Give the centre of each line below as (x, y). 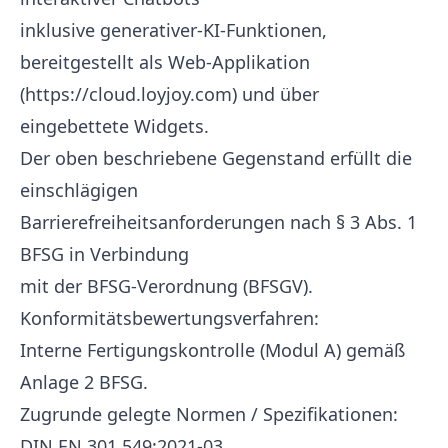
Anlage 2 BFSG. (84, 382)
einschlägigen (79, 190)
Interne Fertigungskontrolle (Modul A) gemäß (212, 350)
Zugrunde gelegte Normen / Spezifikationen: (209, 414)
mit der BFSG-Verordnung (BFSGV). (166, 286)
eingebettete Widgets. (114, 126)
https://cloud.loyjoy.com (128, 94)
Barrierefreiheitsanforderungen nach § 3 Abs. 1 (218, 222)
